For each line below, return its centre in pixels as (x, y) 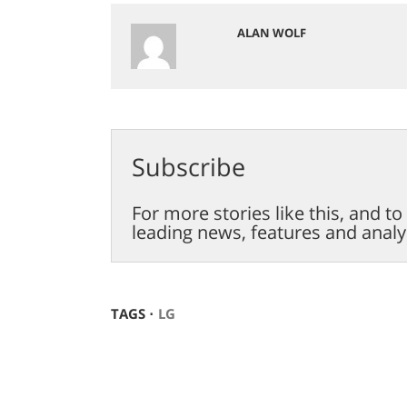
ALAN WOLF (271, 33)
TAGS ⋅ (132, 313)
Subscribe (188, 166)
